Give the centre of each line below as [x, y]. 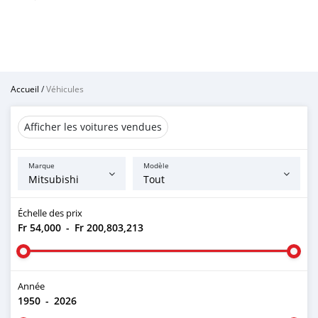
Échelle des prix [50, 213]
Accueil [25, 89]
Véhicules [65, 89]
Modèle [157, 166]
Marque [42, 166]
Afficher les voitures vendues [93, 127]
